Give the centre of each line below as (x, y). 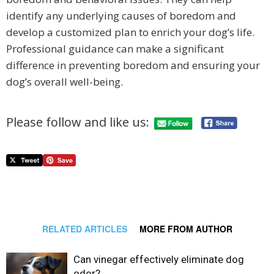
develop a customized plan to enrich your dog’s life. (130, 32)
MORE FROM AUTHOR (186, 228)
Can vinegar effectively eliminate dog (159, 259)
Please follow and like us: (78, 122)
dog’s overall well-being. (65, 81)
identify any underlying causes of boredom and (121, 15)
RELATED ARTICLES (84, 228)
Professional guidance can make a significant (115, 48)
